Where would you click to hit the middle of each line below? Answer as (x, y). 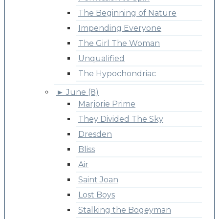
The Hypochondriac (117, 73)
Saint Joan (98, 179)
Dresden (95, 134)
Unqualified (101, 58)
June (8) (82, 92)
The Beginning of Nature (127, 13)
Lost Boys (97, 195)
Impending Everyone (120, 28)
